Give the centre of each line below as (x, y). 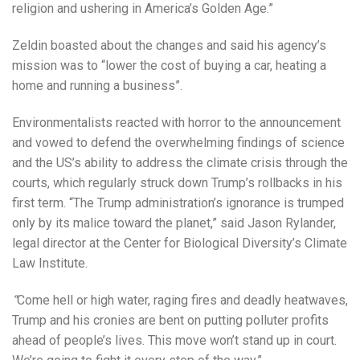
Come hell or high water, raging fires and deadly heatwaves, (182, 300)
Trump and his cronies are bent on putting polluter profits (170, 320)
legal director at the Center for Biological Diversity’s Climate (180, 243)
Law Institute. (50, 263)
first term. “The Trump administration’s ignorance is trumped (178, 202)
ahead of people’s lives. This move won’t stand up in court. (174, 340)
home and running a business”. (97, 85)
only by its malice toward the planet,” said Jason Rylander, (174, 223)
